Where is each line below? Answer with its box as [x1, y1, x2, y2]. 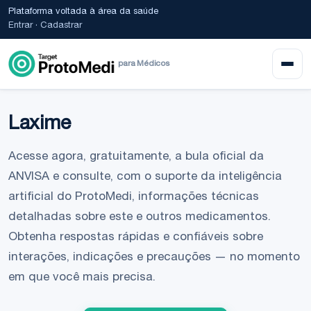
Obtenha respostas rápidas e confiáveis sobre [8, 232, 263, 244]
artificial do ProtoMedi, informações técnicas [8, 192, 259, 203]
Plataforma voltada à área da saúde [8, 8, 158, 17]
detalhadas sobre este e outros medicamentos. [8, 212, 271, 224]
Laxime [8, 115, 71, 135]
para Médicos [118, 60, 169, 68]
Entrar [8, 22, 33, 31]
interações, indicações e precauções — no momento [8, 252, 300, 264]
